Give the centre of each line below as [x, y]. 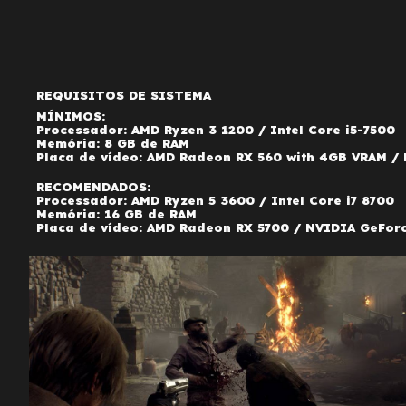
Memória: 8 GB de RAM [113, 143]
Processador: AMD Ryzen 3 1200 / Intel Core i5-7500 [216, 130]
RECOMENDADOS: [94, 187]
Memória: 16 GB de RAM [117, 214]
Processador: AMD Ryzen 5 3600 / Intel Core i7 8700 [216, 200]
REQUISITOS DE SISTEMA [124, 95]
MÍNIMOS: [71, 116]
